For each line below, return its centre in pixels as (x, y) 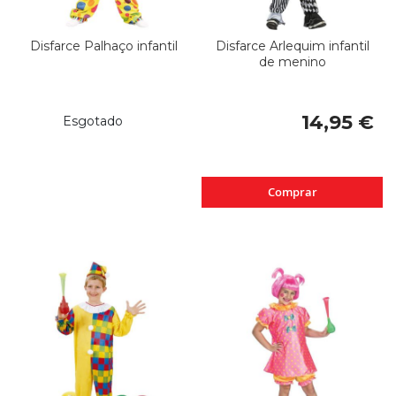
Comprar (292, 191)
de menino (292, 61)
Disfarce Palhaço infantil (103, 46)
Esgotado (93, 121)
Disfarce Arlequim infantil (292, 46)
